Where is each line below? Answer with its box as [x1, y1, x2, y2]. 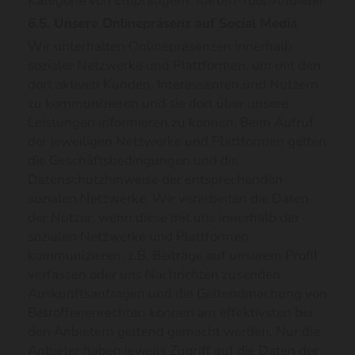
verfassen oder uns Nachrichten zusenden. [28, 265, 284, 284]
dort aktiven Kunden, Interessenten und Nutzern [28, 75, 319, 94]
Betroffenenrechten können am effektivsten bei [28, 303, 313, 322]
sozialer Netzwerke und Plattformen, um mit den [28, 56, 321, 74]
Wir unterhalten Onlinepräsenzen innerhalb [28, 37, 292, 55]
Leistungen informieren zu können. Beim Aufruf [28, 113, 314, 132]
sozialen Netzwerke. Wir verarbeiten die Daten [28, 189, 309, 208]
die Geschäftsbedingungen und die [28, 151, 239, 170]
